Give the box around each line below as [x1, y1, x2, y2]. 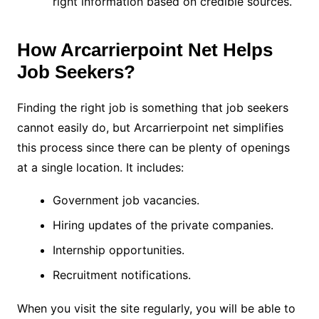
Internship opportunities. [52, 242, 184, 257]
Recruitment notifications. [52, 267, 191, 282]
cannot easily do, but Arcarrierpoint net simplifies [16, 120, 283, 135]
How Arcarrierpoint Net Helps [16, 38, 273, 61]
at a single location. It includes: [16, 159, 187, 174]
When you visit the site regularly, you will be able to [16, 300, 296, 315]
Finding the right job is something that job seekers [16, 100, 288, 115]
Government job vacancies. [52, 192, 199, 207]
